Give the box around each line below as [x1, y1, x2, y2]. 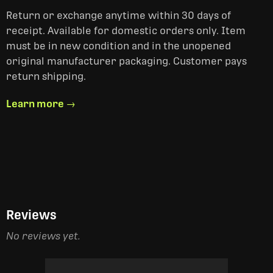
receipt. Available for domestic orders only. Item [6, 25, 246, 37]
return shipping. [6, 71, 86, 82]
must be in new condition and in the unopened [6, 40, 231, 52]
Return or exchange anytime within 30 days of [6, 10, 231, 21]
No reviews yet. [6, 230, 80, 242]
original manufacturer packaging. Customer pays [6, 55, 247, 67]
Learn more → [6, 98, 76, 110]
